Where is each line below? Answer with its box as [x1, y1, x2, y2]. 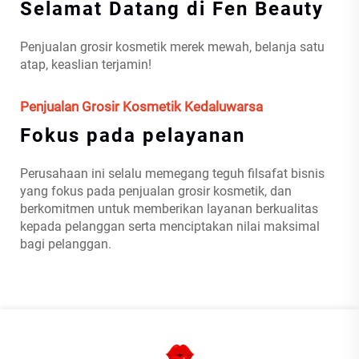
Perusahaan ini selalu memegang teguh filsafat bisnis [20, 165, 325, 181]
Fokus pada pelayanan [20, 123, 246, 147]
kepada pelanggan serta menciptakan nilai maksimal [20, 218, 321, 234]
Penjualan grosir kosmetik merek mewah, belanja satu [20, 38, 325, 54]
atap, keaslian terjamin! [20, 56, 152, 72]
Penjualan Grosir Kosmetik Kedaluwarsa [20, 98, 264, 115]
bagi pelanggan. [20, 236, 112, 252]
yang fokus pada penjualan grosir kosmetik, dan [20, 183, 292, 199]
